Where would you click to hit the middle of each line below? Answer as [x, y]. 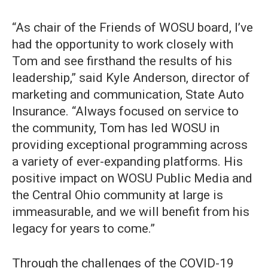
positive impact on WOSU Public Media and [132, 179]
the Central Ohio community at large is [118, 195]
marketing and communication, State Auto [128, 95]
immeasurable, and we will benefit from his [131, 212]
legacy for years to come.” [83, 229]
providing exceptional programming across [130, 145]
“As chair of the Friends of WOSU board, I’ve [133, 28]
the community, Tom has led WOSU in [116, 128]
